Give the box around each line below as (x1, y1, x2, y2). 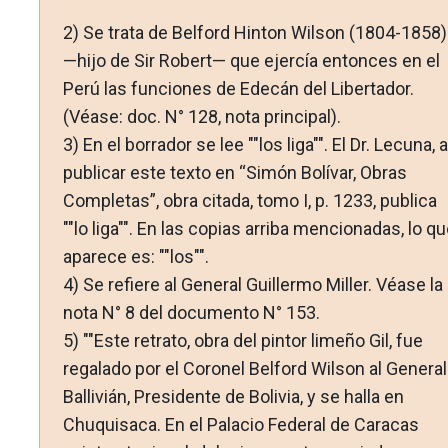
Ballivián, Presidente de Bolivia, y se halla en (62, 386, 404, 408)
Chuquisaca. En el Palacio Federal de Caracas (62, 414, 419, 436)
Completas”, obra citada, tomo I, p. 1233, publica (62, 190, 437, 212)
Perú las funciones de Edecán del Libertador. (62, 78, 414, 100)
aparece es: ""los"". (62, 246, 209, 268)
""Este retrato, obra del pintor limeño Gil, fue (82, 330, 423, 352)
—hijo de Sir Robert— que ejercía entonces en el (62, 50, 440, 72)
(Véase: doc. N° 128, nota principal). (62, 106, 341, 128)
